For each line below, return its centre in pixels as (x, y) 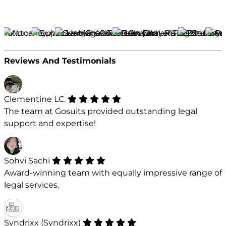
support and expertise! (50, 123)
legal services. (32, 185)
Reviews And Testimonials (60, 61)
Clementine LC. (36, 99)
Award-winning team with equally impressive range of (113, 173)
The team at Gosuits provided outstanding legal (101, 111)
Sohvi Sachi (28, 161)
